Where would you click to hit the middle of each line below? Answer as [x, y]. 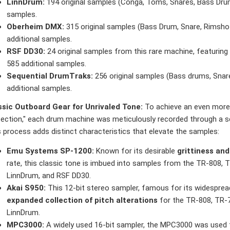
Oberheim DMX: [35, 26]
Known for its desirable [136, 151]
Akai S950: [26, 188]
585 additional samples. [46, 63]
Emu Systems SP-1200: [50, 151]
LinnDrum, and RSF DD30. [49, 176]
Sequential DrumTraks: [50, 76]
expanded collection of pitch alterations [82, 200]
